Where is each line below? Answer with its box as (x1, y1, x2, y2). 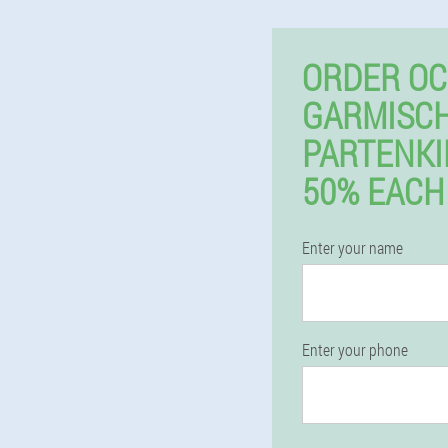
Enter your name (302, 237, 403, 258)
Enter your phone (302, 339, 408, 360)
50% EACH (302, 167, 444, 215)
